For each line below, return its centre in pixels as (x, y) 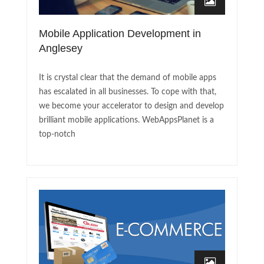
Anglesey (61, 48)
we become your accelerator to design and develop (131, 106)
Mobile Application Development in (120, 33)
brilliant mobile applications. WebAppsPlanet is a (126, 120)
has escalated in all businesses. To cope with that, (128, 92)
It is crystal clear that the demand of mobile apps (128, 77)
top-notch (57, 134)
